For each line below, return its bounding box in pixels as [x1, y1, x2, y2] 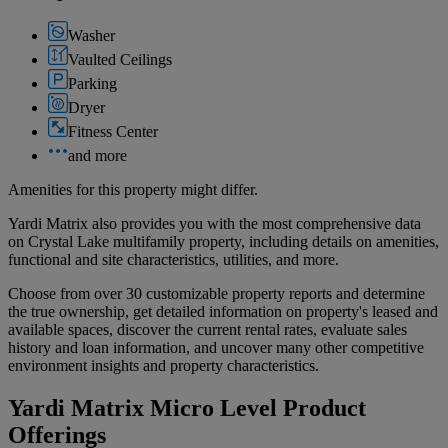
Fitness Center [68, 122, 158, 140]
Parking [68, 74, 117, 92]
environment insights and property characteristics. [8, 356, 319, 374]
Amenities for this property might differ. [8, 180, 258, 198]
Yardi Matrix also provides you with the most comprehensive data [8, 214, 421, 232]
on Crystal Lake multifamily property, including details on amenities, [8, 232, 439, 250]
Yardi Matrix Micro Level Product [8, 394, 366, 421]
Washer [68, 26, 115, 44]
